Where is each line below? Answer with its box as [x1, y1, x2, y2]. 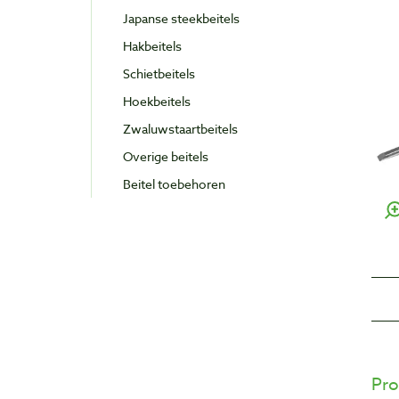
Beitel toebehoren [123, 175, 225, 193]
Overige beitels [123, 148, 208, 166]
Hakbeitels [123, 37, 182, 55]
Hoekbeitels [123, 93, 191, 110]
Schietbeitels [123, 65, 195, 83]
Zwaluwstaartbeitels [123, 120, 238, 138]
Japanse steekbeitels [123, 10, 240, 28]
